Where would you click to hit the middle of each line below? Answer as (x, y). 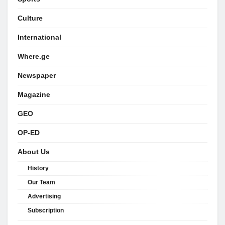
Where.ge (34, 56)
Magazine (34, 94)
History (38, 168)
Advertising (44, 196)
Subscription (46, 210)
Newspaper (37, 75)
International (39, 37)
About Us (34, 151)
